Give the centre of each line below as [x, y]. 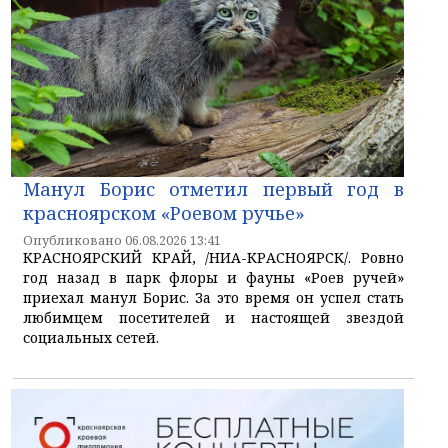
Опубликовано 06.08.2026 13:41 [122, 241]
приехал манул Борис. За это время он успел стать [213, 298]
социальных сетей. [91, 338]
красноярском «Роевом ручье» [164, 213]
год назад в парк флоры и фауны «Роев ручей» [213, 278]
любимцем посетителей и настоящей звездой [213, 318]
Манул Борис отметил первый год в [213, 189]
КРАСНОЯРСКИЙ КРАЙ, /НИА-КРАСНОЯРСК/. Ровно [213, 258]
